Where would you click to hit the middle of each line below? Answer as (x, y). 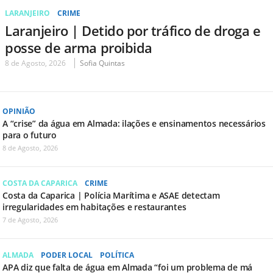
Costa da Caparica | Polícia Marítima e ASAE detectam (111, 195)
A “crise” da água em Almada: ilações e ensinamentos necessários (134, 123)
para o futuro (30, 135)
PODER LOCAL (67, 255)
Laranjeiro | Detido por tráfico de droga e (133, 30)
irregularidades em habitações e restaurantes (94, 207)
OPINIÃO (19, 111)
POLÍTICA (117, 255)
